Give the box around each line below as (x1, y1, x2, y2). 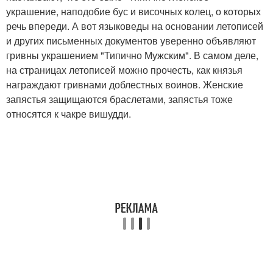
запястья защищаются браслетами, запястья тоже (6, 91, 233, 106)
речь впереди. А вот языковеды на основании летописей (6, 18, 263, 33)
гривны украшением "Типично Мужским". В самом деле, (6, 48, 258, 62)
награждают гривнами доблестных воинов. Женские (6, 77, 243, 91)
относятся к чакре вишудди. (6, 106, 131, 121)
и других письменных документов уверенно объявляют (6, 33, 256, 48)
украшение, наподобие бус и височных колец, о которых (6, 4, 261, 18)
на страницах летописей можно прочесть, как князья (6, 62, 243, 77)
